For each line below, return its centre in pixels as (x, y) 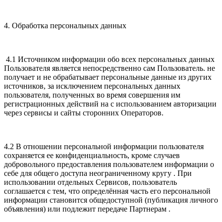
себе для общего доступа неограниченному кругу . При (98, 173)
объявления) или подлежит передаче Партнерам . (87, 209)
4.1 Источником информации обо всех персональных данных (109, 59)
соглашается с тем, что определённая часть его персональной (107, 191)
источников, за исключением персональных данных (92, 86)
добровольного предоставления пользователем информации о (109, 165)
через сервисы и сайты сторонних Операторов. (85, 113)
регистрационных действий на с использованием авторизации (110, 104)
